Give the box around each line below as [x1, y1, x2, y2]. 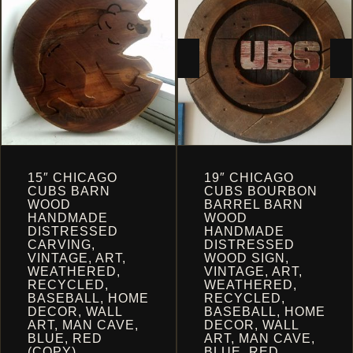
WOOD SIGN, [204, 251, 289, 265]
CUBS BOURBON [204, 184, 318, 198]
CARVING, [28, 238, 95, 251]
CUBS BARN [28, 184, 110, 198]
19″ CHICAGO [204, 171, 294, 184]
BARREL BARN [204, 198, 303, 211]
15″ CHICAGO [28, 171, 117, 184]
